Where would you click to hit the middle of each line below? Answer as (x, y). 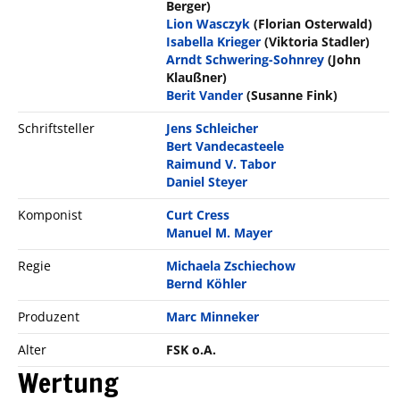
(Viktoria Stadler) (317, 41)
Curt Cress (198, 214)
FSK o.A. (192, 349)
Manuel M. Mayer (220, 232)
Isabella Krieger (214, 41)
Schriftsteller (56, 128)
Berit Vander (205, 95)
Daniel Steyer (207, 181)
